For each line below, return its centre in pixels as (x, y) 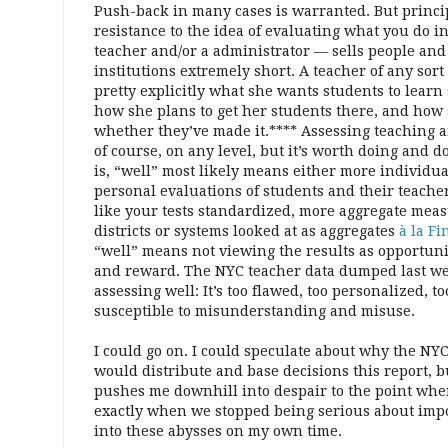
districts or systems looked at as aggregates (246, 231)
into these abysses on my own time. (218, 431)
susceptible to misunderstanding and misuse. (254, 311)
